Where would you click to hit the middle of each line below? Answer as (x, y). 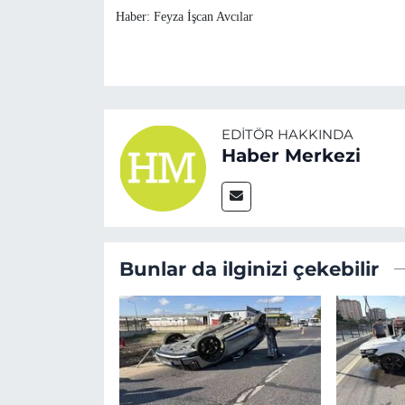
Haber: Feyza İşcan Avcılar (184, 17)
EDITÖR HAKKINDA (287, 134)
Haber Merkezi (291, 155)
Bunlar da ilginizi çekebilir (249, 268)
